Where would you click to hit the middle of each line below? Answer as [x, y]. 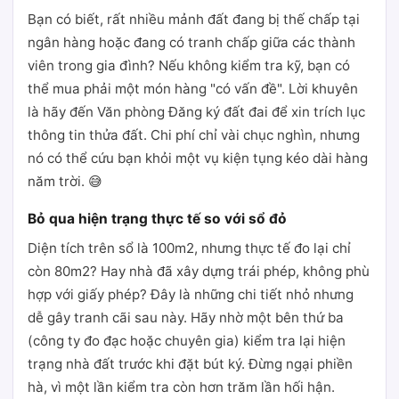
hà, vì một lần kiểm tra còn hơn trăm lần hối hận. [181, 387]
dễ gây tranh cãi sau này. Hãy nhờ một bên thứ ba [186, 318]
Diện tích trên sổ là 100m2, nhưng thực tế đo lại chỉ [189, 248]
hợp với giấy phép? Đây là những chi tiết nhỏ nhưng [191, 294]
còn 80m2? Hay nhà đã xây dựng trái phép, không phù [199, 271]
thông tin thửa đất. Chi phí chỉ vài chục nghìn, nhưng [194, 135]
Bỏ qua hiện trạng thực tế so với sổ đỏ [157, 219]
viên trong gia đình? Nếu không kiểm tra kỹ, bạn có [189, 65]
